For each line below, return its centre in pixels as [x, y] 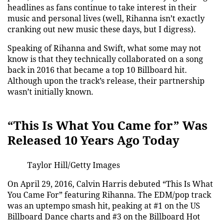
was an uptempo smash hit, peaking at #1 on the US [104, 206]
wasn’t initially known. [52, 92]
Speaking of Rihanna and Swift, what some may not [104, 48]
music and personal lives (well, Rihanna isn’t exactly [106, 18]
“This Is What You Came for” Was [108, 125]
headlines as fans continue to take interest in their [102, 7]
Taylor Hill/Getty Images [74, 165]
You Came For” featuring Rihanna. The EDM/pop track [109, 195]
